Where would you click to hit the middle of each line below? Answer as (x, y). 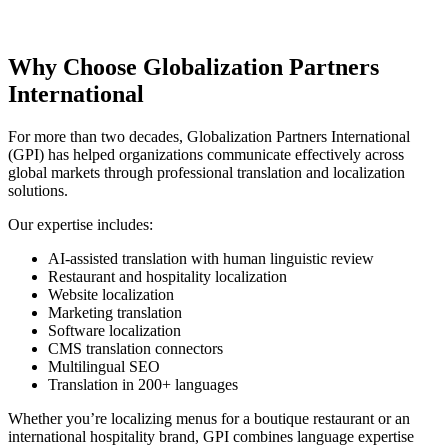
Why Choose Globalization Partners (193, 66)
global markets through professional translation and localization (206, 172)
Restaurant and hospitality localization (167, 276)
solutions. (38, 190)
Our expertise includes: (80, 224)
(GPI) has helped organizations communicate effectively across (206, 154)
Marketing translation (115, 312)
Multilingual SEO (104, 366)
